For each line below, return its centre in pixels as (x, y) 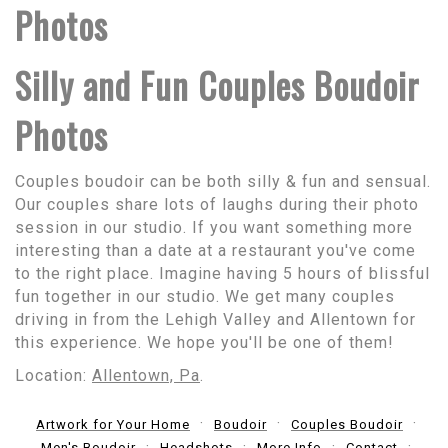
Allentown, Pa (146, 375)
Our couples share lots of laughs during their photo (217, 204)
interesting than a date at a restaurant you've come (215, 250)
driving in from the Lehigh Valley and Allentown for (215, 319)
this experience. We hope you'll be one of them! (204, 342)
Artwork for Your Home (113, 424)
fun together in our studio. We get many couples (205, 296)
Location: (53, 375)
